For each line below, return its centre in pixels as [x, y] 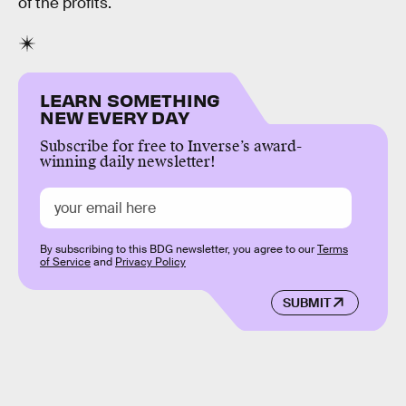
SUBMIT [306, 302]
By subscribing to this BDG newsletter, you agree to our [179, 249]
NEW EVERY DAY [115, 116]
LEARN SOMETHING [130, 99]
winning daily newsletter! [128, 161]
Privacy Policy [150, 261]
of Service [65, 261]
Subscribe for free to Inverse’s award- [171, 146]
